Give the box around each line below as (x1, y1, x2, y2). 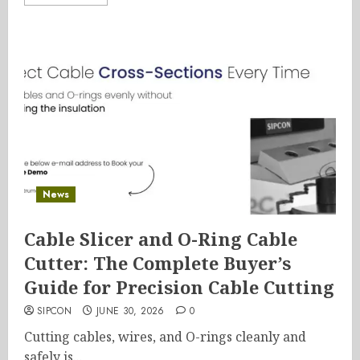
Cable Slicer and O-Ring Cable (24, 227, 297, 251)
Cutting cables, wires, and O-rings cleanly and (24, 328, 306, 346)
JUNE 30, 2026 (96, 304, 165, 318)
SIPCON (37, 304, 72, 318)
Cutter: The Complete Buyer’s (24, 251, 291, 275)
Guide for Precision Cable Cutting (24, 275, 334, 299)
